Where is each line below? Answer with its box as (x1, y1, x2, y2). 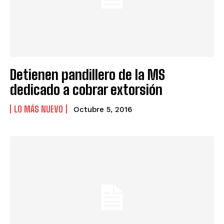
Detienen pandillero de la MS (10, 65, 165, 83)
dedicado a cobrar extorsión (10, 80, 162, 98)
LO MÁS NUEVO (14, 103, 63, 114)
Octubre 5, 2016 (73, 104, 132, 114)
